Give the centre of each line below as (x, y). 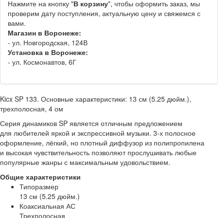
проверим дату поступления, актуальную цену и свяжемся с (104, 13)
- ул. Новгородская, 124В (48, 43)
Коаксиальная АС (47, 206)
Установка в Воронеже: (48, 52)
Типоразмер (39, 187)
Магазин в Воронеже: (45, 33)
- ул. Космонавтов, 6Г (42, 62)
